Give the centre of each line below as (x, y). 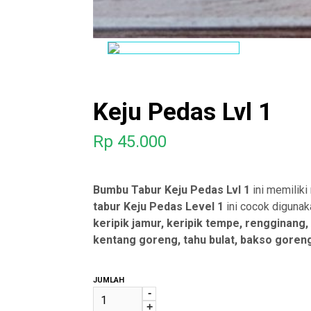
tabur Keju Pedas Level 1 (160, 207)
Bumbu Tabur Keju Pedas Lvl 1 (173, 190)
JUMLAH (109, 280)
